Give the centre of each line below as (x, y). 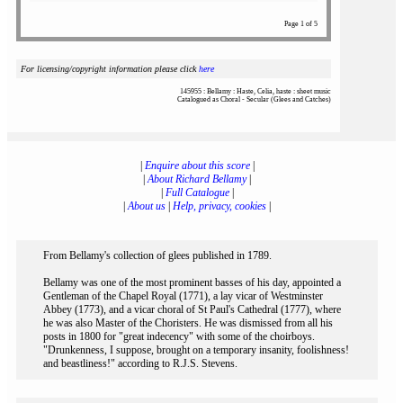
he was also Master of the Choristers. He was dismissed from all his (188, 323)
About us (147, 206)
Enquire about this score (197, 166)
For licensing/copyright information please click (110, 69)
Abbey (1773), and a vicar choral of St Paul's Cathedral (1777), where (192, 309)
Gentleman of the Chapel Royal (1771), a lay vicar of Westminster (183, 296)
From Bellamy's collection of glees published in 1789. (157, 255)
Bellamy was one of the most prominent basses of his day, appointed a (192, 282)
